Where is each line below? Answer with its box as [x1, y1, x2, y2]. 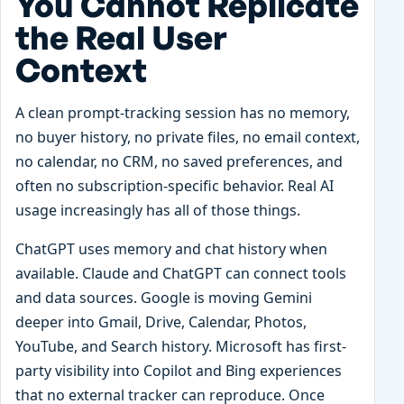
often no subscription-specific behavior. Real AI [15, 175, 334, 196]
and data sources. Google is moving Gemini [15, 287, 312, 308]
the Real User [15, 16, 227, 58]
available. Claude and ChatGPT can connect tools [15, 262, 346, 283]
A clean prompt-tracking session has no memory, [15, 102, 350, 123]
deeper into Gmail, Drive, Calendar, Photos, [15, 311, 307, 332]
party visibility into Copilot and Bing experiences [15, 360, 342, 381]
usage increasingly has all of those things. [15, 199, 300, 220]
